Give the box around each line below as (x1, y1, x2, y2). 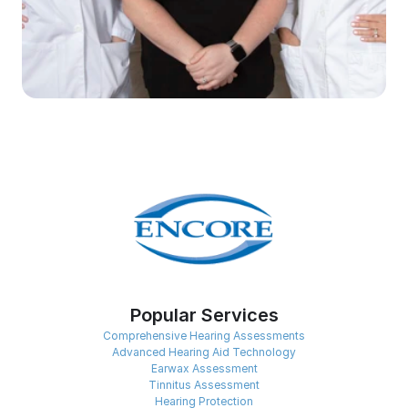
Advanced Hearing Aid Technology (112, 345, 296, 359)
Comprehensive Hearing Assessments (103, 329, 305, 342)
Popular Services (129, 304, 279, 326)
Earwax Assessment (150, 362, 258, 375)
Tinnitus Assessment (148, 378, 260, 392)
